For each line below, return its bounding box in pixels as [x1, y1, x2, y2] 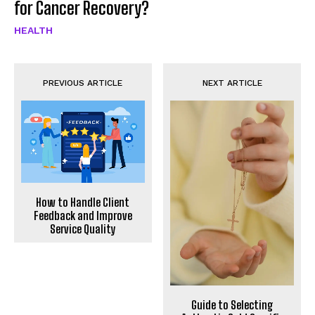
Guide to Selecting [191, 298, 274, 312]
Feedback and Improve [33, 208, 132, 222]
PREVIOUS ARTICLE [43, 77, 123, 88]
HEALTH [14, 24, 53, 36]
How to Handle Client [36, 195, 130, 209]
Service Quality [49, 221, 116, 236]
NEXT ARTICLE [202, 77, 262, 88]
